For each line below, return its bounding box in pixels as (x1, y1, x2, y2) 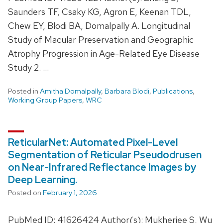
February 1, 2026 (43, 187, 97, 198)
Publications (153, 86, 193, 96)
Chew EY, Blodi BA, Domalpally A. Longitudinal (8, 19, 190, 31)
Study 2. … (8, 61, 49, 73)
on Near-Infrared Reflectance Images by (8, 160, 196, 174)
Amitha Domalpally (40, 86, 101, 96)
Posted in (8, 86, 40, 96)
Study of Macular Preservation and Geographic (8, 33, 194, 45)
